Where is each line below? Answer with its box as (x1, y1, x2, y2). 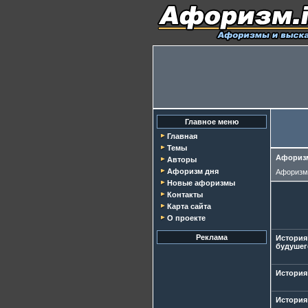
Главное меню (185, 118, 239, 126)
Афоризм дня (167, 167, 219, 175)
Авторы (167, 155, 197, 164)
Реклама (196, 233, 228, 241)
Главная (167, 132, 197, 140)
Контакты (167, 190, 203, 199)
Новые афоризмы (167, 179, 235, 187)
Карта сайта (167, 202, 211, 210)
